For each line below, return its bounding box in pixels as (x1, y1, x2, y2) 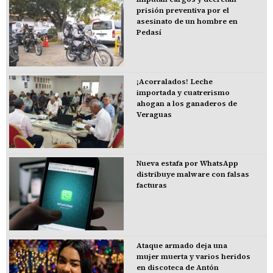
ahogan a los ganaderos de (136, 98, 237, 108)
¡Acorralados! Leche (136, 76, 213, 87)
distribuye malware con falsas (136, 169, 249, 180)
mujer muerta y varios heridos (136, 252, 250, 261)
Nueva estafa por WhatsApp (136, 158, 238, 169)
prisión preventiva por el (136, 5, 229, 15)
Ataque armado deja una (136, 241, 227, 250)
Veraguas (136, 109, 172, 119)
